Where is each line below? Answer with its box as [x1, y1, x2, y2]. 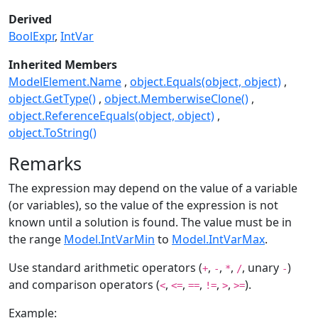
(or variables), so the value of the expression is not [9, 197, 278, 214]
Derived [9, 11, 52, 28]
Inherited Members [9, 57, 117, 73]
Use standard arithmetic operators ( [9, 260, 202, 276]
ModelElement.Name [9, 74, 121, 90]
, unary [242, 260, 282, 276]
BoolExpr [9, 28, 55, 45]
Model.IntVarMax [172, 231, 265, 248]
